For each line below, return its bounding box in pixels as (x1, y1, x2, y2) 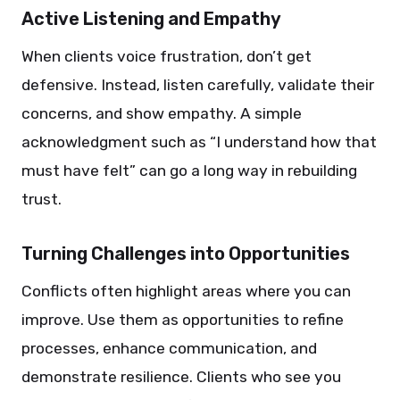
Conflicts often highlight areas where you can (21, 282, 351, 300)
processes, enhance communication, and (21, 339, 317, 357)
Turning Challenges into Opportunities (21, 243, 350, 264)
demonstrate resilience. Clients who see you (21, 368, 341, 386)
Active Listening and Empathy (21, 8, 281, 29)
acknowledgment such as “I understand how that (21, 133, 377, 151)
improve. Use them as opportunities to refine (21, 311, 344, 329)
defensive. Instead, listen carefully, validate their (21, 76, 374, 94)
